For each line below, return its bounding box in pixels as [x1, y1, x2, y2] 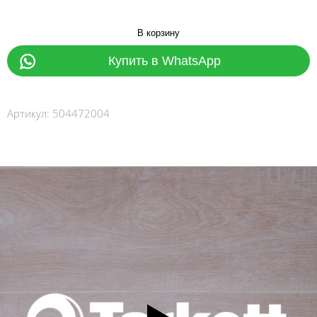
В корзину [137, 28, 180, 39]
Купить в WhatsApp [108, 54, 221, 69]
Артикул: [7, 106, 50, 121]
